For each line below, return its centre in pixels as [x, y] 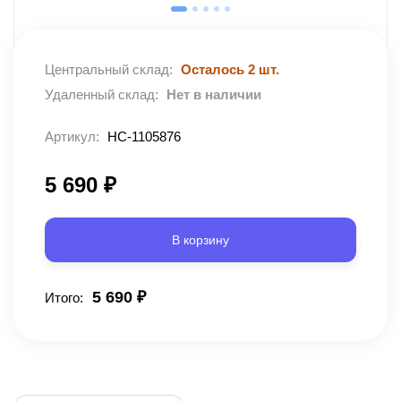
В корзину [200, 240]
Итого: [64, 298]
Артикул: [74, 137]
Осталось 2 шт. [230, 70]
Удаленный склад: [102, 95]
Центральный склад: [109, 70]
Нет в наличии [214, 95]
